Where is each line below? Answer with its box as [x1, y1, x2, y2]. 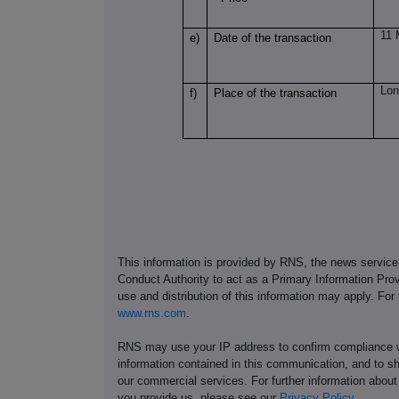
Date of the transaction [214, 30, 332, 45]
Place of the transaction [214, 85, 338, 100]
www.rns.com [118, 305, 186, 320]
